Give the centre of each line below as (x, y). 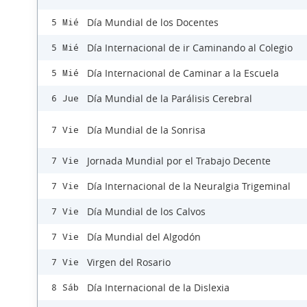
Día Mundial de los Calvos (146, 212)
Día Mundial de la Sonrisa (146, 130)
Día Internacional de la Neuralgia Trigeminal (189, 186)
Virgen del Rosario (129, 262)
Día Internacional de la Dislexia (158, 288)
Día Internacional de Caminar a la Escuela (183, 73)
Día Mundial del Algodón (144, 237)
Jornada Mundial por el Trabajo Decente (179, 161)
